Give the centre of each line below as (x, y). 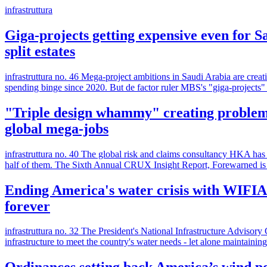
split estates (40, 51)
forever (27, 206)
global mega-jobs (57, 128)
